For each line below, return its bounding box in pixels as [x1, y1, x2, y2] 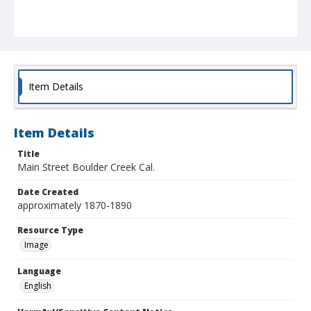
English [24, 280, 51, 292]
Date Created [17, 186, 78, 199]
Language [17, 265, 61, 278]
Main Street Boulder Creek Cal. [17, 160, 155, 174]
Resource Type [17, 224, 83, 237]
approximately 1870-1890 [17, 199, 132, 212]
